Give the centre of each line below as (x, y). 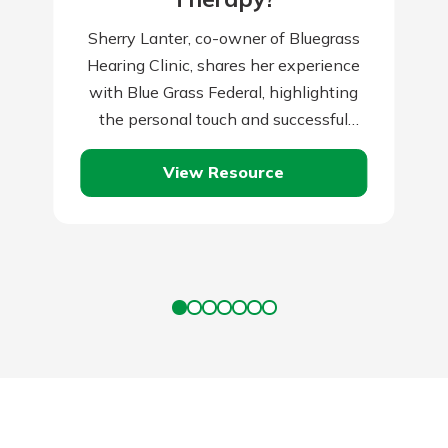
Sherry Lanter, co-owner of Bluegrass (223, 37)
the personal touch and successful (224, 118)
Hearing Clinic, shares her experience (224, 64)
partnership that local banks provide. (224, 145)
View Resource (224, 172)
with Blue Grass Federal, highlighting (224, 91)
